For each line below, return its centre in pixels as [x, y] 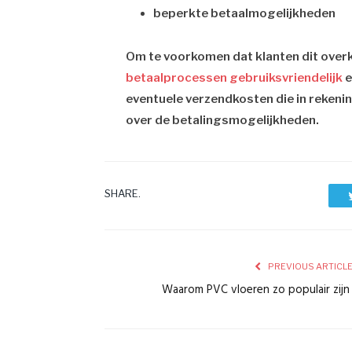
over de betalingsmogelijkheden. [223, 121]
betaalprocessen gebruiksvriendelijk [235, 78]
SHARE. [123, 194]
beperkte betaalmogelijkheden [245, 14]
